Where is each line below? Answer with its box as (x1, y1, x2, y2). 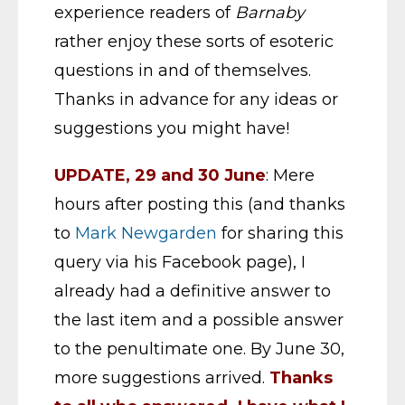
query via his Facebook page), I (54, 252, 306, 272)
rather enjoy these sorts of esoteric (54, 32, 334, 52)
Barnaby (235, 3, 305, 23)
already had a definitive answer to (54, 281, 331, 301)
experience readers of (54, 3, 235, 23)
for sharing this (217, 223, 344, 243)
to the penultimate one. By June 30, (54, 339, 344, 359)
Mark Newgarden (75, 223, 217, 243)
